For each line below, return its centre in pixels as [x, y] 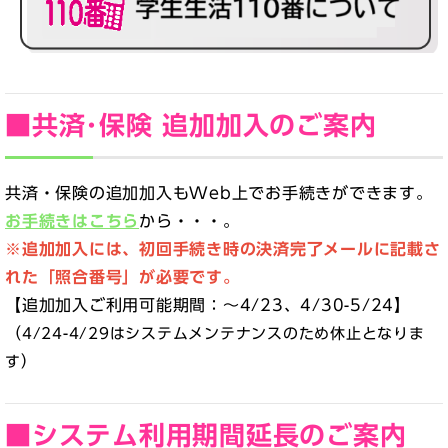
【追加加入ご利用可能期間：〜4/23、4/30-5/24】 [208, 305]
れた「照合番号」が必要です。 [122, 277]
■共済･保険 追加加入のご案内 [191, 125]
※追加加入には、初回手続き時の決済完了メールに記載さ [223, 249]
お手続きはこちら [72, 221]
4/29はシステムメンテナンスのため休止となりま [246, 334]
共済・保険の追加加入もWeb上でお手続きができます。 [219, 193]
